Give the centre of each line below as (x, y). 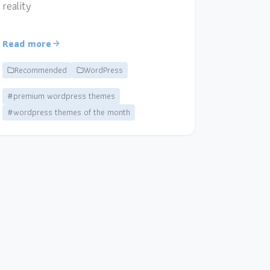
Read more (27, 43)
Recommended (40, 70)
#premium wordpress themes (61, 96)
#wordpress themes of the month (68, 112)
